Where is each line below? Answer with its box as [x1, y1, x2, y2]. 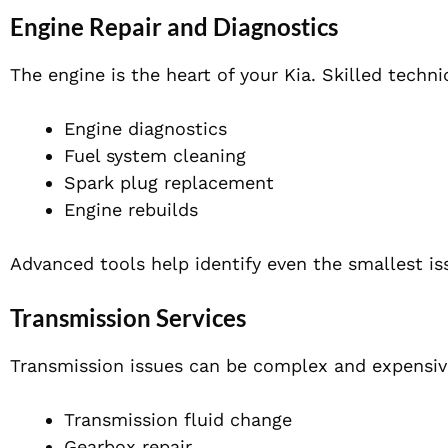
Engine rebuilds [64, 199, 198, 221]
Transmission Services [10, 303, 246, 333]
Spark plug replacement [64, 172, 274, 194]
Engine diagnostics [64, 118, 227, 140]
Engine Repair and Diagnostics [10, 12, 338, 42]
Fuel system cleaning [64, 145, 246, 167]
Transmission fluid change [64, 409, 292, 431]
